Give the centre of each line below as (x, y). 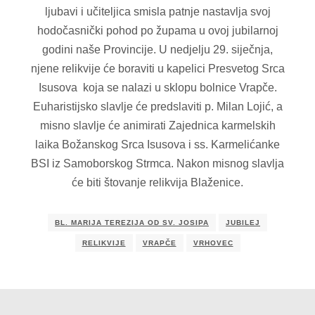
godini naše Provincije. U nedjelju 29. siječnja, (157, 49)
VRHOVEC (213, 243)
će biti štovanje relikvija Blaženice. (157, 182)
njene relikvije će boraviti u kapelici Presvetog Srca (157, 68)
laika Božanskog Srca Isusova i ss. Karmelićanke (157, 144)
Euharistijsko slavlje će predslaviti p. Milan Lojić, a (157, 106)
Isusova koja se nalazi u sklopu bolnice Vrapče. (157, 87)
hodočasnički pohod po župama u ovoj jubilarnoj (157, 30)
